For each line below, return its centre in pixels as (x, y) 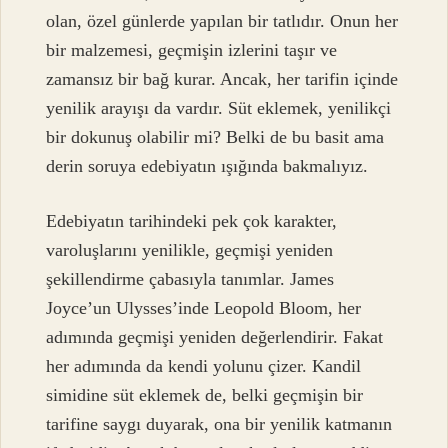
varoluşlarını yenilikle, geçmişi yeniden (190, 249)
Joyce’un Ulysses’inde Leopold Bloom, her (204, 307)
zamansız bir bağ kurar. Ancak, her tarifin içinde (222, 78)
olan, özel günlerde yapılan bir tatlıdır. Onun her (222, 20)
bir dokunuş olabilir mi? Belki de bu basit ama (215, 136)
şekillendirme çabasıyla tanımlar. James (190, 278)
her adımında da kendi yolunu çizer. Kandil (204, 365)
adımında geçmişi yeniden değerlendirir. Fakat (215, 336)
